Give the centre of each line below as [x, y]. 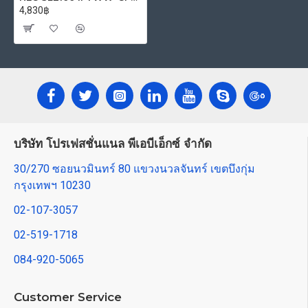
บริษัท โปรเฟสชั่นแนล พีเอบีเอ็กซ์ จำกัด [113, 144]
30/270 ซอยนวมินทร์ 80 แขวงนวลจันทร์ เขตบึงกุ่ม [134, 169]
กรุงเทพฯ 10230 [52, 185]
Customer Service [68, 297]
